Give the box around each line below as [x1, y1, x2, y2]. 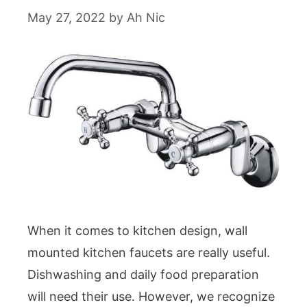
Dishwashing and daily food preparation [27, 267, 259, 282]
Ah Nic [127, 10, 165, 25]
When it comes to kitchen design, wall [27, 223, 247, 238]
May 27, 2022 [27, 10, 106, 25]
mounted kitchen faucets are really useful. [27, 245, 270, 260]
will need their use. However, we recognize [27, 288, 275, 304]
